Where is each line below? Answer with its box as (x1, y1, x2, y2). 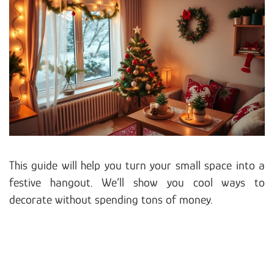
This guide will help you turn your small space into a (9, 158, 265, 172)
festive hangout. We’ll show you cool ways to (9, 175, 265, 189)
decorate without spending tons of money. (9, 192, 213, 206)
